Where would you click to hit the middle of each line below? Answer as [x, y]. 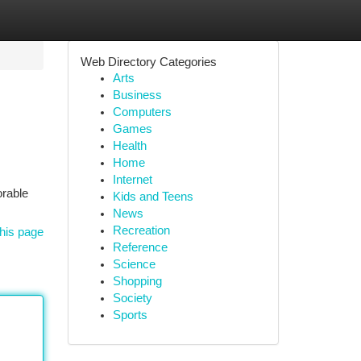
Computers [142, 112]
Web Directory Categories [148, 62]
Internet [132, 180]
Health [129, 146]
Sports [130, 315]
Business [137, 95]
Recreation [141, 230]
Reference [140, 247]
